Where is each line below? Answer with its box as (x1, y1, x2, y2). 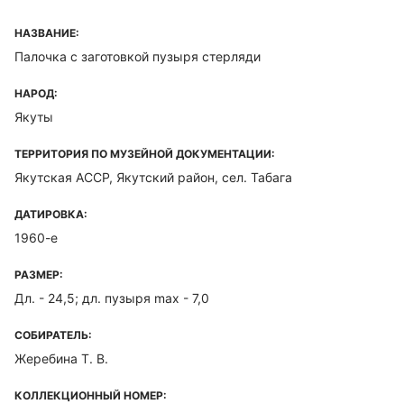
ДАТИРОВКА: (14, 207, 87, 221)
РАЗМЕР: (14, 268, 63, 281)
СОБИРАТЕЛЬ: (14, 328, 92, 342)
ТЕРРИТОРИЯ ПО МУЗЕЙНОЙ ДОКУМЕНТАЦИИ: (14, 147, 275, 161)
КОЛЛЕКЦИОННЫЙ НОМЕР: (14, 389, 167, 402)
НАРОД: (14, 87, 58, 100)
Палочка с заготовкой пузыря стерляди (14, 49, 261, 64)
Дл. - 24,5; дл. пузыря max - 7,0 (14, 290, 209, 306)
